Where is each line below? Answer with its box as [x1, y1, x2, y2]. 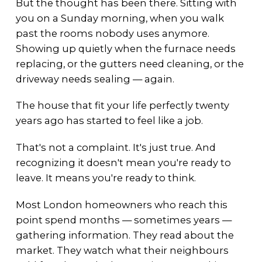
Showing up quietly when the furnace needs [15, 42, 236, 54]
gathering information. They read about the [15, 229, 234, 241]
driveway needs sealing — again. [15, 73, 174, 85]
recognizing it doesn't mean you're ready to [15, 157, 231, 169]
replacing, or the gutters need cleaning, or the [15, 57, 244, 70]
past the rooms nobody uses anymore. [15, 27, 209, 39]
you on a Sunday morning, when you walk [15, 12, 224, 24]
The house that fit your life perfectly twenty [15, 99, 229, 112]
